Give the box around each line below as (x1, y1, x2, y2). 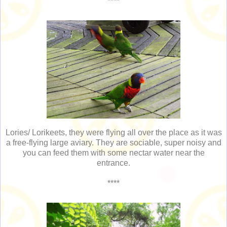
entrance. (97, 159, 130, 168)
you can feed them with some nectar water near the (22, 148, 205, 158)
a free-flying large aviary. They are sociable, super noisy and (6, 138, 221, 147)
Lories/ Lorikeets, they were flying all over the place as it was (5, 128, 222, 137)
